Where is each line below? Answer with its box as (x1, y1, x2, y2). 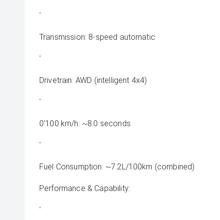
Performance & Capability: (39, 184, 130, 193)
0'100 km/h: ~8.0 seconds (39, 119, 131, 128)
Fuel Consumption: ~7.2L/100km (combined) (39, 162, 195, 171)
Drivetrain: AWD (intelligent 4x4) (39, 76, 147, 85)
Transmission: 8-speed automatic (39, 32, 155, 42)
